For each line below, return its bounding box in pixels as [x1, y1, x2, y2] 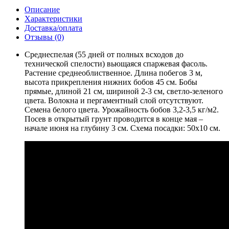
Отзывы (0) [25, 32, 64, 41]
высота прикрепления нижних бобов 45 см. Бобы [25, 77, 197, 86]
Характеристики [25, 14, 82, 23]
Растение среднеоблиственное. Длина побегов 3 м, [25, 68, 202, 77]
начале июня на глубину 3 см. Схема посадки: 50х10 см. [25, 123, 220, 132]
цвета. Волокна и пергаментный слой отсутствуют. [25, 96, 203, 105]
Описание [25, 5, 60, 14]
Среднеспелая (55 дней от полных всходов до [25, 50, 184, 59]
